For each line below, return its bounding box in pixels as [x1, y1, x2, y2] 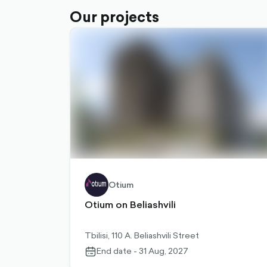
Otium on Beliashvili [85, 197, 176, 212]
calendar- [85, 245, 119, 256]
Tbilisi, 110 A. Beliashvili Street [85, 229, 199, 241]
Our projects [70, 7, 159, 27]
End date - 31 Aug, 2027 [97, 245, 188, 257]
